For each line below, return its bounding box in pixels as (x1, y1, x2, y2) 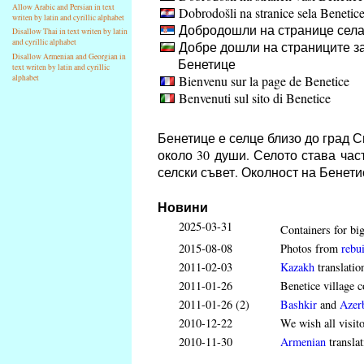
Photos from (280, 240, 341, 256)
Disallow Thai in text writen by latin (12, 26, 128, 37)
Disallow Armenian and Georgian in (12, 51, 127, 63)
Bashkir (280, 297, 317, 312)
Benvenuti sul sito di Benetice (175, 89, 331, 106)
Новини (158, 197, 208, 216)
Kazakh (280, 259, 314, 275)
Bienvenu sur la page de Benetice (175, 72, 349, 89)
